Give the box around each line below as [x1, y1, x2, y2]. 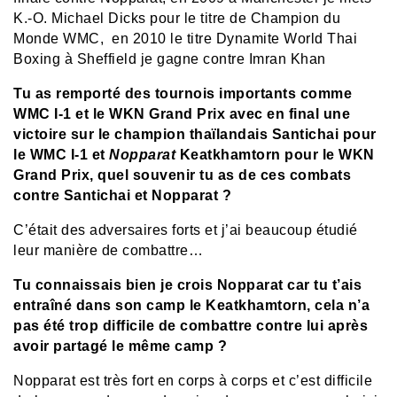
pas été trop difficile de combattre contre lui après [13, 318, 368, 334]
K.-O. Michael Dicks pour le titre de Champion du [13, 11, 340, 27]
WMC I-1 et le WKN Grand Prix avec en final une [13, 106, 350, 122]
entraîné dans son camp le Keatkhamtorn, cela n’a [13, 298, 370, 314]
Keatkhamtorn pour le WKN [175, 147, 375, 163]
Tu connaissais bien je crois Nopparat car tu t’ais [13, 277, 362, 293]
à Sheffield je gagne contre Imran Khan [64, 51, 326, 67]
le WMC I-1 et [13, 147, 109, 163]
